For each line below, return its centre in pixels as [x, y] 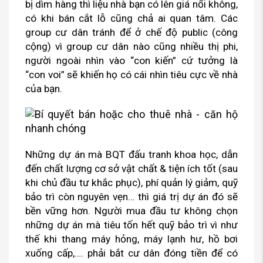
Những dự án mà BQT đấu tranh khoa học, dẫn [131, 155]
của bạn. [44, 89]
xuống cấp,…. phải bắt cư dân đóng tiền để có [131, 253]
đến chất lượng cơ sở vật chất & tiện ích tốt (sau [131, 169]
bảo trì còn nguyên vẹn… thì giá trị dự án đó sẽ [131, 197]
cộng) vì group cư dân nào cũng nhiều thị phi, [131, 47]
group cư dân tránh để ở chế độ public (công [131, 33]
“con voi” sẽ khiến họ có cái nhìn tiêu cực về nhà [131, 75]
